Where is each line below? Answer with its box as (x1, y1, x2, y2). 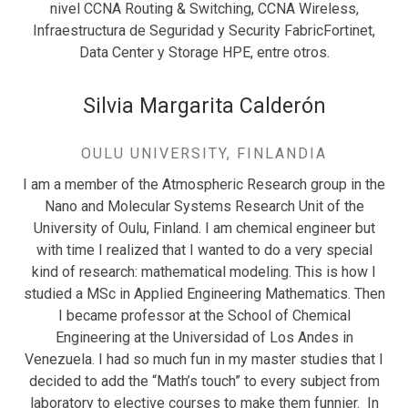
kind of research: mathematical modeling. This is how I (32, 262, 376, 280)
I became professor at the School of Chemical (57, 306, 351, 324)
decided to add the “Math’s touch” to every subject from (28, 372, 380, 390)
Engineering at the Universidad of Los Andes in (55, 328, 353, 346)
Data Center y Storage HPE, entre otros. (78, 44, 330, 62)
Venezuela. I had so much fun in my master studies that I (25, 350, 383, 368)
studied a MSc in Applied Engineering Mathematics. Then (23, 284, 385, 302)
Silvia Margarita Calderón (82, 93, 326, 118)
